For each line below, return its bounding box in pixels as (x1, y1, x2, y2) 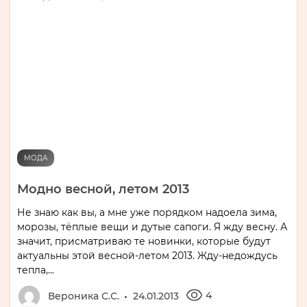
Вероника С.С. (48, 289, 119, 302)
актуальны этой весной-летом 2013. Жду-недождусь (17, 249, 278, 262)
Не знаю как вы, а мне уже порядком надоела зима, (17, 206, 277, 219)
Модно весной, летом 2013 (17, 181, 189, 197)
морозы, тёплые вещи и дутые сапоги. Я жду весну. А (17, 220, 287, 233)
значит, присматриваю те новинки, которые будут (17, 234, 271, 247)
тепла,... (17, 263, 54, 276)
